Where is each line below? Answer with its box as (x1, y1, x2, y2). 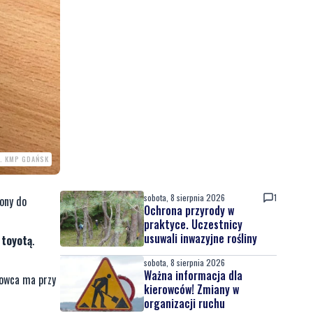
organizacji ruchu (144, 295, 225, 312)
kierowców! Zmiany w (144, 281, 239, 298)
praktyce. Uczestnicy (144, 216, 242, 233)
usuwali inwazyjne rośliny (144, 230, 257, 247)
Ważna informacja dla (144, 267, 242, 284)
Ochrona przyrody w (144, 202, 234, 219)
